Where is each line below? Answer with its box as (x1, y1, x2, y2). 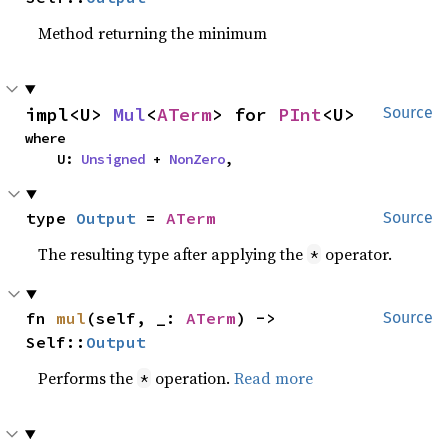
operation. (151, 367, 235, 389)
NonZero (169, 150, 225, 168)
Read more (234, 367, 314, 389)
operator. (321, 243, 393, 265)
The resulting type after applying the (38, 243, 308, 265)
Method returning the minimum (38, 22, 268, 44)
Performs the (38, 367, 138, 389)
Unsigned (81, 150, 145, 168)
